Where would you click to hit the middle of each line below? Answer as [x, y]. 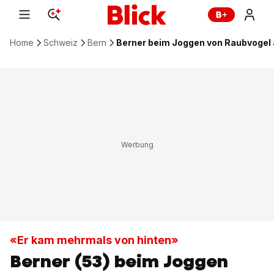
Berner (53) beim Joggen [119, 261]
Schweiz [61, 43]
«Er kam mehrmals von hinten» [94, 240]
